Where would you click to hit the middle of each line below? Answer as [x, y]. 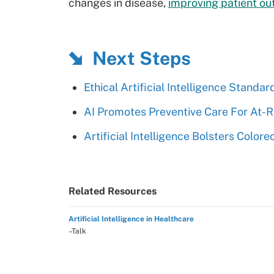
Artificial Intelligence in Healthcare [131, 219]
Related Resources [113, 191]
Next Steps [142, 58]
